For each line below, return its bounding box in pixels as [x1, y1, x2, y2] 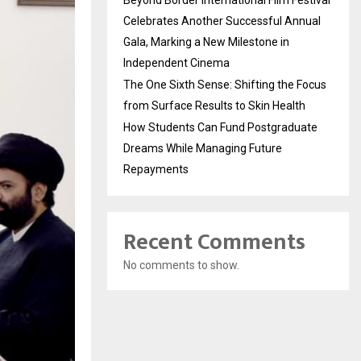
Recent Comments [123, 223, 305, 261]
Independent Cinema [123, 56, 230, 69]
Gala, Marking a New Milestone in [123, 35, 289, 48]
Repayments [123, 163, 189, 176]
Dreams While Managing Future [123, 142, 282, 155]
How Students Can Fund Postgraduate [123, 121, 317, 134]
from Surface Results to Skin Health [123, 99, 305, 112]
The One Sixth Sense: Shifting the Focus [123, 78, 326, 91]
